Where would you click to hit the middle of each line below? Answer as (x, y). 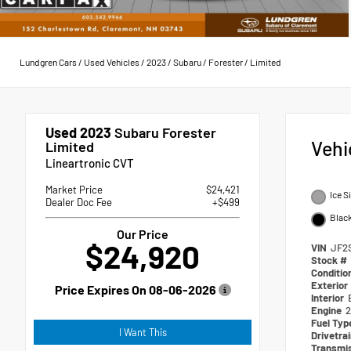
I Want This (143, 332)
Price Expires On (101, 289)
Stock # (330, 260)
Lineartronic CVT (90, 163)
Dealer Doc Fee (79, 202)
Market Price (74, 189)
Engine (327, 310)
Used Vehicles (112, 62)
